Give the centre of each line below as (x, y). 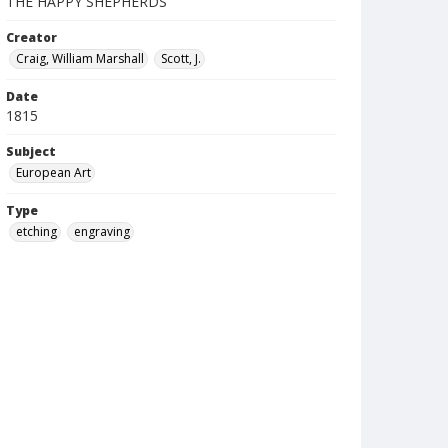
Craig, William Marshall (80, 58)
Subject (31, 151)
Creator (31, 37)
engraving (102, 231)
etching (36, 231)
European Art (53, 172)
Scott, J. (181, 58)
